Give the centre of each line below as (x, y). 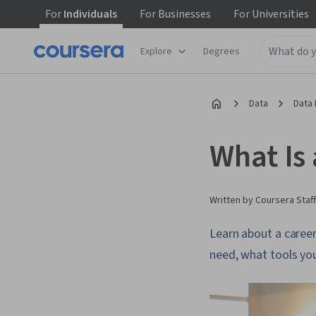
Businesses (183, 14)
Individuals (89, 14)
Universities (279, 14)
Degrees (221, 51)
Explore (156, 51)
